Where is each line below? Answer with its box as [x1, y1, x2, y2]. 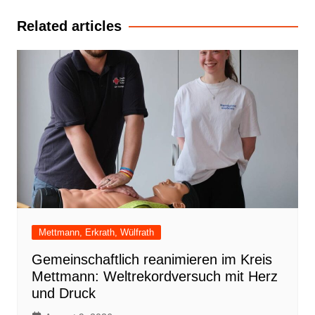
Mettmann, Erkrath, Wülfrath [38, 227, 154, 238]
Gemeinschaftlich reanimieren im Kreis [31, 252, 272, 268]
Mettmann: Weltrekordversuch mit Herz [31, 269, 278, 285]
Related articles [16, 18, 122, 34]
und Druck [31, 285, 96, 302]
